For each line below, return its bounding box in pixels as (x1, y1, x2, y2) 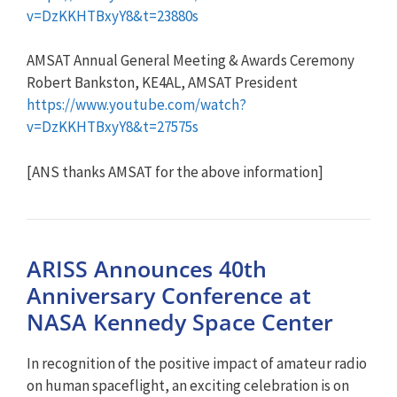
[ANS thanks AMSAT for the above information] (27, 161, 323, 182)
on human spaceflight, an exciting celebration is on (27, 375, 349, 395)
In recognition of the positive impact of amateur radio (27, 353, 367, 373)
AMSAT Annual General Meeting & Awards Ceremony (27, 51, 354, 70)
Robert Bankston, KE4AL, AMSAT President (27, 73, 298, 92)
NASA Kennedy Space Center (27, 306, 333, 337)
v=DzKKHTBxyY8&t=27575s (27, 117, 198, 136)
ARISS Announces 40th (27, 253, 267, 284)
